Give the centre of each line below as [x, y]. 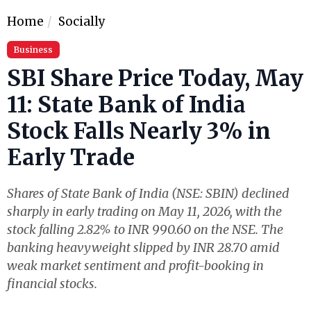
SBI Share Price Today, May [155, 78]
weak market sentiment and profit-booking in [135, 265]
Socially [82, 21]
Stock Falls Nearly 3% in [139, 131]
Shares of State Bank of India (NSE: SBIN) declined [148, 193]
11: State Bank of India [126, 104]
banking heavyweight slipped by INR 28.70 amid [143, 247]
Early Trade [71, 157]
